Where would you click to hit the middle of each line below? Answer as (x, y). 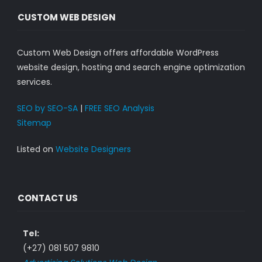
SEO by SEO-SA (47, 108)
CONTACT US (47, 198)
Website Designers (93, 149)
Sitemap (34, 123)
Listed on (36, 149)
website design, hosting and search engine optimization (131, 67)
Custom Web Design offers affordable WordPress (118, 53)
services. (34, 82)
